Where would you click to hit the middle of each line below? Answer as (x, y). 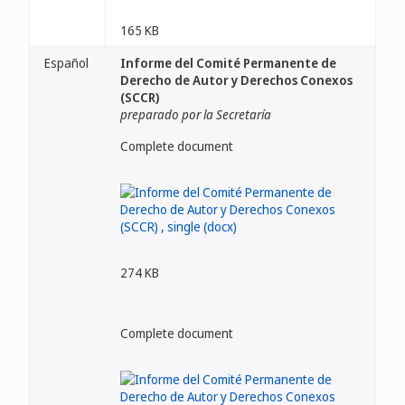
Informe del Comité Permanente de (228, 63)
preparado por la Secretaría (196, 114)
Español (66, 63)
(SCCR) (140, 97)
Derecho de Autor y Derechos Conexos (236, 80)
